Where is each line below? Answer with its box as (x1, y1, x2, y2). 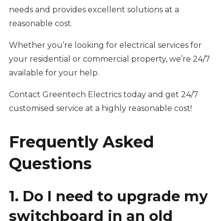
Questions (8, 154, 92, 174)
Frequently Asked (8, 132, 154, 152)
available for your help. (8, 68, 99, 78)
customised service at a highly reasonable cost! (8, 104, 192, 113)
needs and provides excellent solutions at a (8, 5, 179, 15)
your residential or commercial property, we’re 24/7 (8, 54, 210, 64)
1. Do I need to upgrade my (8, 187, 208, 205)
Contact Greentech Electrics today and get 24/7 (8, 90, 198, 100)
